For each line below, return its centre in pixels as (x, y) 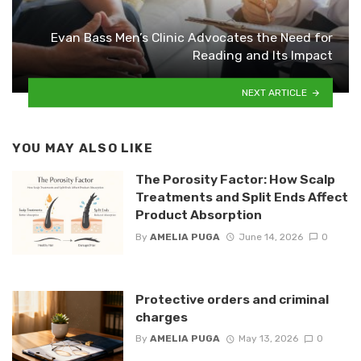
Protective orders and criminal (232, 299)
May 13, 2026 (268, 338)
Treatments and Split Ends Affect (241, 197)
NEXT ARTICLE (275, 92)
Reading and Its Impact (263, 55)
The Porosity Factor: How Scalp (235, 180)
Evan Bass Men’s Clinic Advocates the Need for (192, 37)
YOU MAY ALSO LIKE (83, 148)
